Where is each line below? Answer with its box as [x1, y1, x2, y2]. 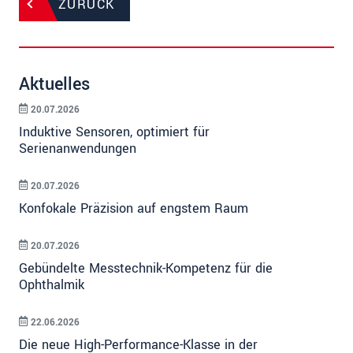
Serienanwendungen [19, 139, 136, 158]
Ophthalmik [19, 275, 84, 294]
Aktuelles [19, 71, 90, 97]
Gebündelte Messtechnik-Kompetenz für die [19, 258, 273, 277]
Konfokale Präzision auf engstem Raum [19, 199, 248, 217]
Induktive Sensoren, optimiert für [19, 122, 210, 141]
